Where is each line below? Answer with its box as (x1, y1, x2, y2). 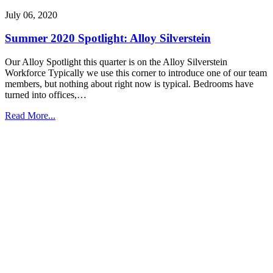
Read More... (5, 110, 55, 121)
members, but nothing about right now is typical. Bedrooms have (5, 79, 253, 90)
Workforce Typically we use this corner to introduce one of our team (5, 68, 267, 79)
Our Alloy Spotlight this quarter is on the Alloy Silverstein (5, 57, 227, 68)
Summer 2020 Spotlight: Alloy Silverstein (5, 32, 211, 45)
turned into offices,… (5, 90, 87, 101)
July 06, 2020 (5, 9, 57, 20)
